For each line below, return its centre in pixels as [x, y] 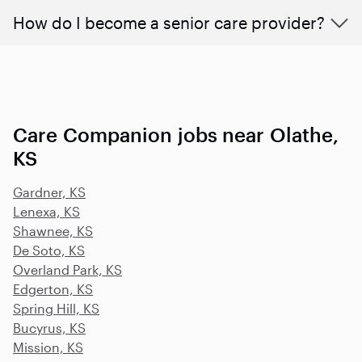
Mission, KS [48, 347]
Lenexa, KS [46, 211]
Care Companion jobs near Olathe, [176, 134]
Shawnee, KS [53, 230]
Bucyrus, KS [49, 327]
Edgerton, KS [53, 288]
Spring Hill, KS [56, 308]
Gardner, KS [49, 192]
